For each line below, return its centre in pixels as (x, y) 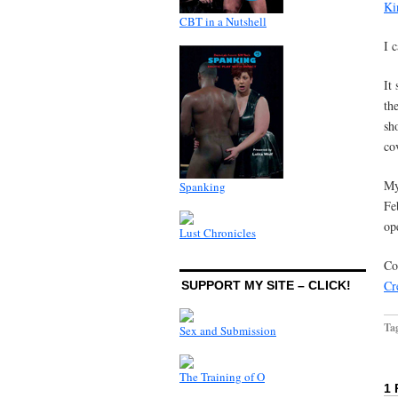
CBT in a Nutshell (223, 21)
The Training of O (222, 376)
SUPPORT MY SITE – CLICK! (266, 285)
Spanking (203, 186)
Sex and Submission (228, 330)
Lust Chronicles (218, 232)
